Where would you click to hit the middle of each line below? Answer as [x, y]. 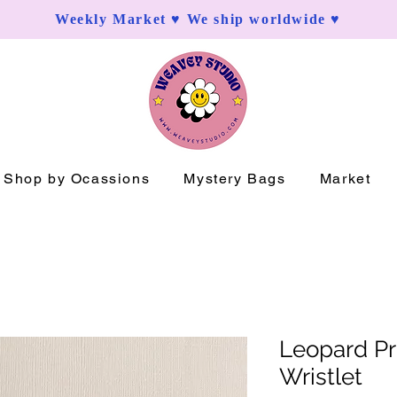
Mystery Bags [235, 179]
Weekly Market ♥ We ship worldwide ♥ [198, 19]
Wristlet [321, 377]
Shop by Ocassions [77, 179]
